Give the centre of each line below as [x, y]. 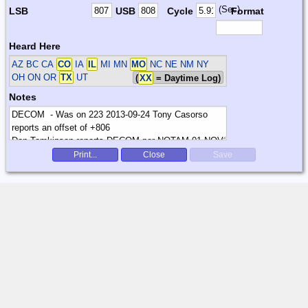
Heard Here [35, 46]
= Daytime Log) [187, 78]
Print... [85, 154]
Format [247, 11]
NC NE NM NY [178, 64]
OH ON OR [36, 77]
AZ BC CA [34, 64]
